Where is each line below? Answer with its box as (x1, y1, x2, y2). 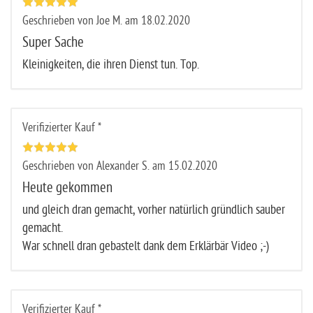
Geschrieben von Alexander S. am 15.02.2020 (22, 159, 217, 173)
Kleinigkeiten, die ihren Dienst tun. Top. (22, 57, 199, 72)
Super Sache (22, 34, 84, 50)
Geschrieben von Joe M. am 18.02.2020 (22, 13, 190, 27)
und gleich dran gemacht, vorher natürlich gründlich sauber (22, 202, 285, 217)
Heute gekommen (22, 179, 112, 196)
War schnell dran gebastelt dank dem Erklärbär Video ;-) (22, 238, 269, 254)
